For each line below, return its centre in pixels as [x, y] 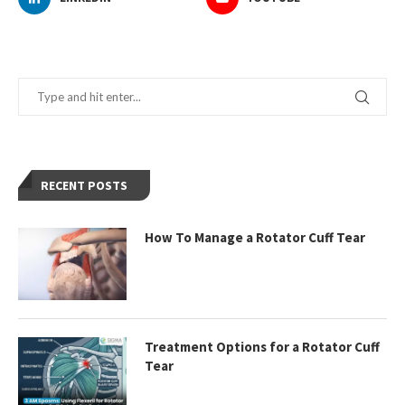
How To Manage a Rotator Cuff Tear [255, 237]
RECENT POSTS [84, 185]
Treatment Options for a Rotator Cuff [262, 346]
